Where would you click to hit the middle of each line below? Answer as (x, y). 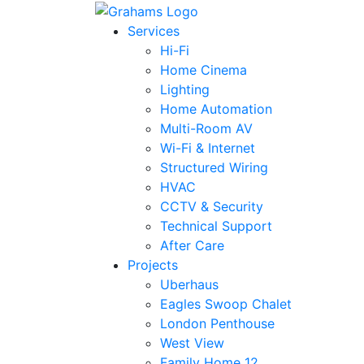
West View (192, 342)
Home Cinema (204, 69)
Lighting (185, 89)
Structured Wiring (214, 167)
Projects (153, 264)
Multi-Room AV (206, 128)
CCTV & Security (212, 206)
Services (154, 30)
